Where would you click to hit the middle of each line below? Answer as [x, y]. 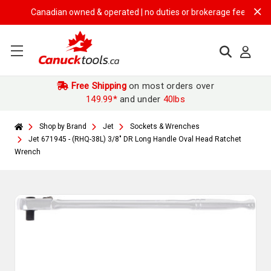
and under [140, 99]
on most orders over [170, 86]
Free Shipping [97, 86]
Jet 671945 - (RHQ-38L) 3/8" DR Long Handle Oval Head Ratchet [135, 139]
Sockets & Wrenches [165, 126]
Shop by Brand [63, 126]
